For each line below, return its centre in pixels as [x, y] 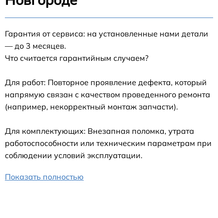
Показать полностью [44, 177]
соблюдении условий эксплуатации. [74, 155]
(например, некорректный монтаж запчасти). [91, 107]
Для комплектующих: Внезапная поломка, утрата [100, 131]
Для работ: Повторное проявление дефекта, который [106, 82]
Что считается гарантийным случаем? [77, 58]
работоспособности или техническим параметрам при [108, 143]
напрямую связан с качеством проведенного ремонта [108, 95]
